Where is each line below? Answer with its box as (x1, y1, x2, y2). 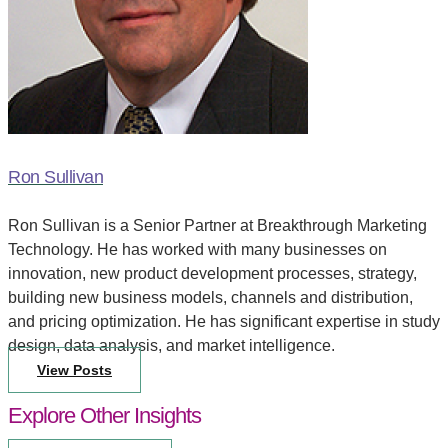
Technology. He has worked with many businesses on (8, 240, 387, 258)
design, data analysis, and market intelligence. (8, 336, 335, 354)
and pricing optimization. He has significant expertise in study (8, 312, 440, 330)
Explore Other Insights (8, 402, 201, 428)
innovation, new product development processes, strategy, (8, 264, 417, 282)
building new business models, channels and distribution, (8, 288, 413, 306)
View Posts (37, 361, 112, 378)
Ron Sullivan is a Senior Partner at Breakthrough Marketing (8, 216, 427, 234)
